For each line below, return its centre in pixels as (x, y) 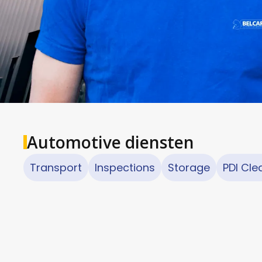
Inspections (125, 167)
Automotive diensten (111, 142)
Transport (56, 167)
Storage (189, 167)
